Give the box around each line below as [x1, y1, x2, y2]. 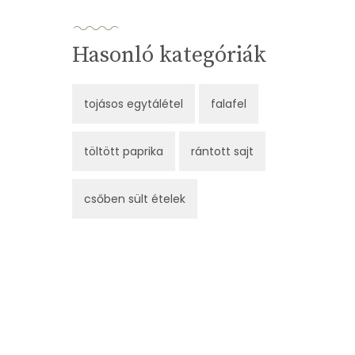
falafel [211, 96, 246, 113]
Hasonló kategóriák [72, 41, 266, 70]
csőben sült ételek [84, 191, 185, 208]
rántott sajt [191, 143, 254, 160]
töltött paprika [84, 143, 163, 160]
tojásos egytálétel [84, 96, 183, 113]
